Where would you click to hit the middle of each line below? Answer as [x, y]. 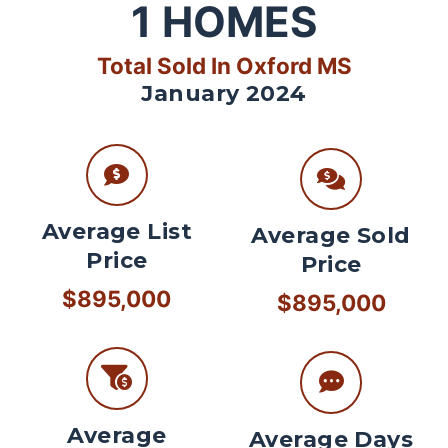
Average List [117, 232]
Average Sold [331, 236]
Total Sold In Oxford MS [224, 65]
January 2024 [224, 93]
